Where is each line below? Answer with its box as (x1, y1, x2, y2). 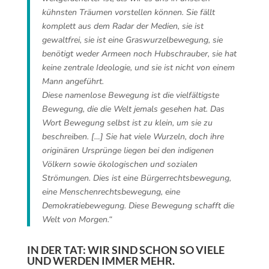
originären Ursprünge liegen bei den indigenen (41, 145, 214, 156)
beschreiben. (41, 131, 91, 142)
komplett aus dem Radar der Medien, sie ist (41, 20, 204, 32)
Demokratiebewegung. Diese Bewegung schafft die (41, 200, 234, 211)
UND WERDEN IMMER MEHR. (26, 254, 175, 267)
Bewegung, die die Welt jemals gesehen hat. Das (41, 103, 225, 115)
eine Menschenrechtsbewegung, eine (41, 186, 180, 198)
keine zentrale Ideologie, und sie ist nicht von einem (41, 62, 235, 73)
